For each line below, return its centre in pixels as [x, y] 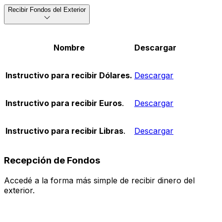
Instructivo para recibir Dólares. [69, 76]
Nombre [69, 48]
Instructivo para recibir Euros [64, 103]
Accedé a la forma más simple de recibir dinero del [99, 180]
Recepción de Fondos [52, 161]
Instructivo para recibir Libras [64, 131]
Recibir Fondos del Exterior [47, 9]
